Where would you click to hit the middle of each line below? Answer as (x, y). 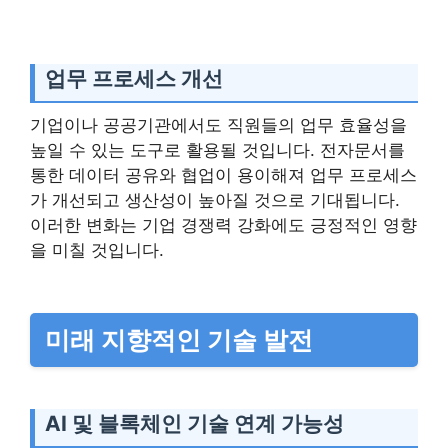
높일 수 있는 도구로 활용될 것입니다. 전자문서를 (217, 150)
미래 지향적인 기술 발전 (179, 340)
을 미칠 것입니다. (97, 250)
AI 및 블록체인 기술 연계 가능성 (194, 424)
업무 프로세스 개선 (134, 78)
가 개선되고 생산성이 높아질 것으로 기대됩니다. (215, 200)
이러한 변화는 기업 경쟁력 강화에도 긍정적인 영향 (223, 225)
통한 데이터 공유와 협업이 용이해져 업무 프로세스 (223, 175)
